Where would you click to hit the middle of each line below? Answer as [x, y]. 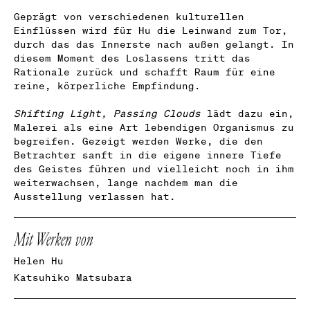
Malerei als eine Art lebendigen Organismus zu [154, 127]
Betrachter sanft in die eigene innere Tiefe [148, 155]
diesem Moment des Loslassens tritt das [132, 58]
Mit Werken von [54, 240]
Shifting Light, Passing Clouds [107, 113]
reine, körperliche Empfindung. [107, 85]
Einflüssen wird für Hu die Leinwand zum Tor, [151, 30]
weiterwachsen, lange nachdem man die [126, 182]
